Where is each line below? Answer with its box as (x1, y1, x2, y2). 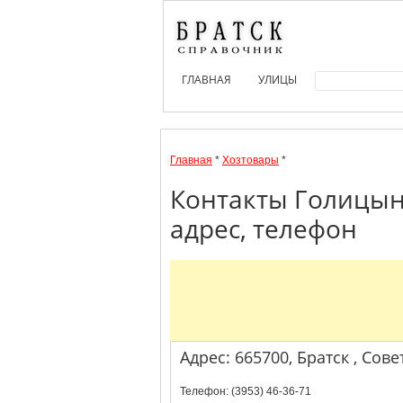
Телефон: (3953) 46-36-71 (180, 385, 311, 398)
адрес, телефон (170, 211, 357, 246)
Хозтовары (222, 154, 279, 166)
